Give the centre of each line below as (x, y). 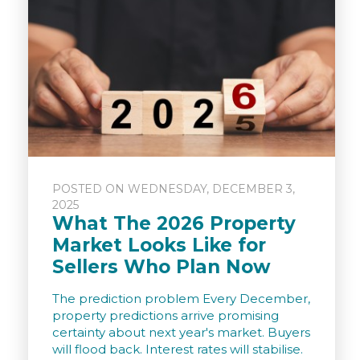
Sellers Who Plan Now (162, 267)
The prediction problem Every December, (181, 299)
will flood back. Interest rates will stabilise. (178, 350)
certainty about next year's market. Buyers (181, 333)
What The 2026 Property (174, 224)
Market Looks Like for (159, 245)
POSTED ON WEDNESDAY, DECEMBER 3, (174, 189)
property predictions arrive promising (166, 316)
